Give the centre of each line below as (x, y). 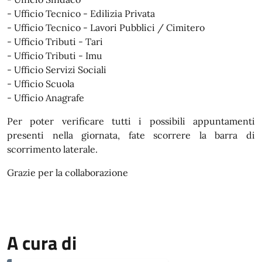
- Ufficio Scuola (41, 84)
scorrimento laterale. (52, 149)
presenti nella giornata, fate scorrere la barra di (131, 135)
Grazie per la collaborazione (68, 173)
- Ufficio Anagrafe (46, 98)
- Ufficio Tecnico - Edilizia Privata (81, 13)
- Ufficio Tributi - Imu (55, 56)
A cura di (42, 243)
